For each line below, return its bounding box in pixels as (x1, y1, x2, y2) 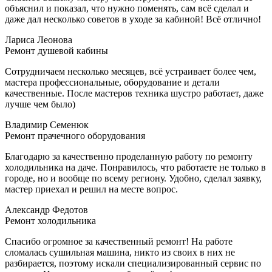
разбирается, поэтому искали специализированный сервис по (5, 258, 261, 269)
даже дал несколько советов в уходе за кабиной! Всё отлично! (5, 14, 261, 25)
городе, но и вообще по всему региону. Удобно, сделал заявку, (5, 173, 262, 184)
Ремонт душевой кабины (5, 46, 108, 56)
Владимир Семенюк (5, 120, 89, 131)
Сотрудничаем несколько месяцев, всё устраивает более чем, (5, 66, 256, 77)
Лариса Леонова (5, 35, 72, 46)
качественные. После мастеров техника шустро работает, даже (5, 88, 263, 99)
